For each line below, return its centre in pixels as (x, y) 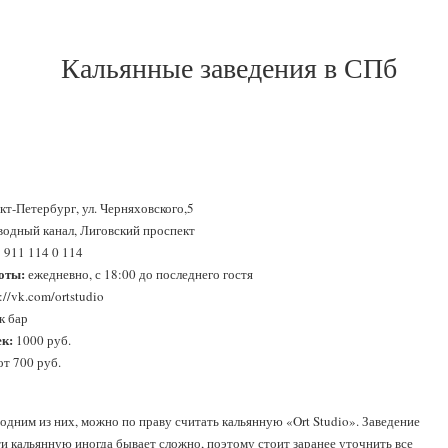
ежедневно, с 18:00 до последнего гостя (139, 274)
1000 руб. (42, 340)
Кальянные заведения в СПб (229, 67)
